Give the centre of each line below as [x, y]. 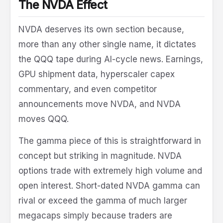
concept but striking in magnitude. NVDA [100, 156]
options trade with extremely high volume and [110, 171]
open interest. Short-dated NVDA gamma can [109, 186]
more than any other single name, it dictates [107, 45]
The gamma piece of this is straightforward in [110, 141]
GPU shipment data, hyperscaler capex [97, 74]
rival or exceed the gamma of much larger [103, 201]
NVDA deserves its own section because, [101, 30]
